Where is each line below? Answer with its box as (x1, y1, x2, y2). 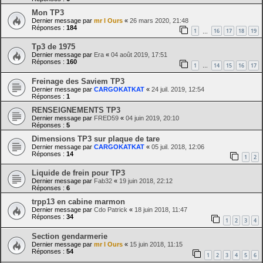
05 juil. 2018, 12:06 (151, 143, 204, 150)
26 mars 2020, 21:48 (130, 16, 188, 24)
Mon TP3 (32, 8, 64, 17)
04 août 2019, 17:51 (111, 51, 167, 59)
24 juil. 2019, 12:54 (151, 85, 204, 93)
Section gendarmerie (32, 232, 107, 241)
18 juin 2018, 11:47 (134, 206, 187, 214)
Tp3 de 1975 (32, 42, 75, 52)
